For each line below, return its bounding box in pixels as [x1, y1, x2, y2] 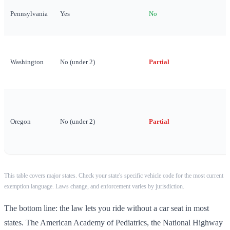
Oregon [10, 118, 31, 125]
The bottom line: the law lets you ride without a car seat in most [4, 204, 209, 213]
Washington [10, 58, 44, 66]
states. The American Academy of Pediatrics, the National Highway [4, 218, 223, 227]
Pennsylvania [10, 10, 48, 17]
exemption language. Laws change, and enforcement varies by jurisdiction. [4, 183, 184, 190]
